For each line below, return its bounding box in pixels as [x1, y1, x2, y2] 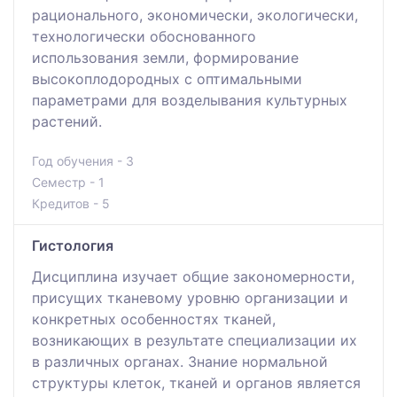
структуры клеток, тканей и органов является [32, 373, 361, 392]
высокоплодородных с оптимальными [32, 69, 302, 88]
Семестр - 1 [32, 174, 105, 190]
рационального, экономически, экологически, [32, 5, 358, 24]
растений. [32, 112, 102, 130]
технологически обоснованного [32, 27, 256, 45]
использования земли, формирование [32, 48, 299, 66]
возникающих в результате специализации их [32, 331, 357, 349]
